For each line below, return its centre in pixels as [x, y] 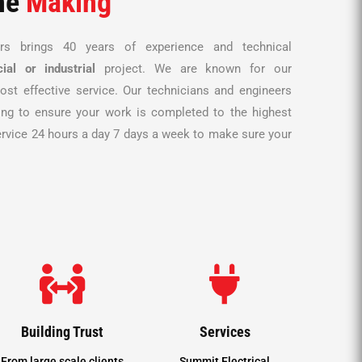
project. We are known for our [194, 68]
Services [225, 331]
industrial [70, 68]
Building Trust [63, 331]
